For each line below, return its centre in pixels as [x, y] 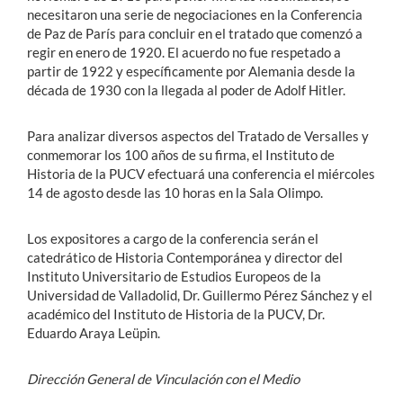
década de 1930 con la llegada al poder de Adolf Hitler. [186, 90]
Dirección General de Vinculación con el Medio [166, 379]
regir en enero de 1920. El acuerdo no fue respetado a [184, 52]
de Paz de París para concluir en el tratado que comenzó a [195, 33]
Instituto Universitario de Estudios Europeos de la [174, 276]
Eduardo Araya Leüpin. [94, 333]
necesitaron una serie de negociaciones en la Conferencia [195, 14]
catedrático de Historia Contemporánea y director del [185, 257]
